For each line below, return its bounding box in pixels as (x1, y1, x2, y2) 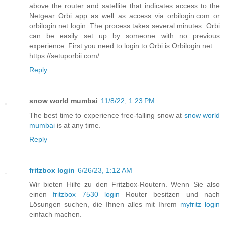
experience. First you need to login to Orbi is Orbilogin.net (29, 42, 212, 50)
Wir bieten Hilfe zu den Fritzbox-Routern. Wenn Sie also (29, 180, 220, 189)
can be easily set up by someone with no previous (29, 32, 220, 40)
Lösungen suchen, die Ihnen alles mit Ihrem (29, 200, 181, 209)
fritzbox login (29, 166, 75, 175)
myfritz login (180, 200, 220, 209)
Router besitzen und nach (119, 190, 220, 199)
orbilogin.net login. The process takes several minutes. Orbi (29, 22, 220, 30)
